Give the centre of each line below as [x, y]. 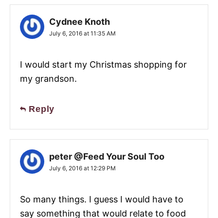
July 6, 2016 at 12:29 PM [82, 168]
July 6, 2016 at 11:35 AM [82, 34]
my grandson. [48, 79]
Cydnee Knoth [80, 22]
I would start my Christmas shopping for [103, 65]
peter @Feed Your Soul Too [107, 157]
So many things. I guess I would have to [102, 200]
